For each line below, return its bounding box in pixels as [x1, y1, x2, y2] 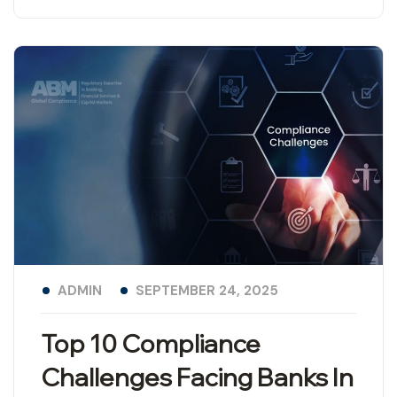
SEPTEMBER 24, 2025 [136, 282, 278, 300]
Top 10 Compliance [41, 328, 261, 360]
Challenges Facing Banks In [41, 362, 354, 393]
